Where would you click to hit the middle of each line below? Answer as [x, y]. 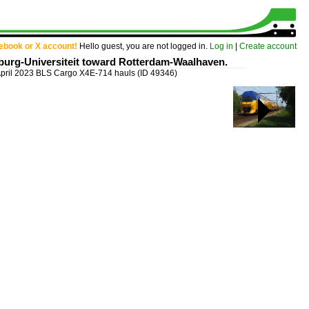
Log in [221, 46]
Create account [268, 46]
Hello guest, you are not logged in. [143, 46]
